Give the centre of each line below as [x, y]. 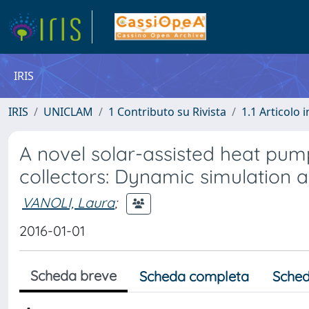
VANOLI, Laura [68, 202]
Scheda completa [194, 276]
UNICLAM [68, 112]
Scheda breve [73, 276]
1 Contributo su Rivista [167, 112]
